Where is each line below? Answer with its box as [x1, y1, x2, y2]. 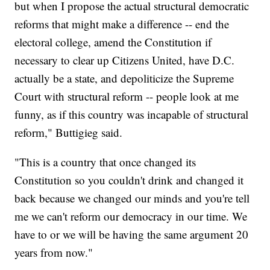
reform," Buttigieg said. [14, 125, 123, 140]
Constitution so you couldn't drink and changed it [14, 172, 244, 188]
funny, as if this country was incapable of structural [14, 107, 249, 122]
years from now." [14, 245, 93, 260]
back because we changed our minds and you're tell [14, 190, 250, 206]
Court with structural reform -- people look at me [14, 89, 239, 104]
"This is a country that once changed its [14, 154, 196, 170]
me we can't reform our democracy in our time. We [14, 209, 248, 224]
